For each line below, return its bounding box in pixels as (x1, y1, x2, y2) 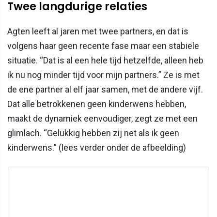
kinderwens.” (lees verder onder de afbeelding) (7, 142, 186, 153)
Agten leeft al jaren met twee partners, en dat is (7, 26, 188, 37)
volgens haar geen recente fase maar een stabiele (7, 41, 199, 51)
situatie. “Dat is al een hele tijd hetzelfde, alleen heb (7, 55, 203, 66)
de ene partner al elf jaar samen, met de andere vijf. (7, 84, 203, 95)
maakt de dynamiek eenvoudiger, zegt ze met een (7, 113, 198, 124)
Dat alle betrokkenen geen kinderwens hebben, (7, 99, 186, 109)
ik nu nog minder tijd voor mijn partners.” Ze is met (7, 70, 200, 80)
